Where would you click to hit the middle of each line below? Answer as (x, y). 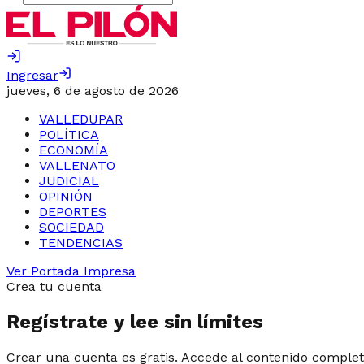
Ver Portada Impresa (71, 271)
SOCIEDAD (71, 227)
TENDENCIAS (81, 243)
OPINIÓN (66, 196)
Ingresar (32, 75)
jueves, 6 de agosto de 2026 (93, 91)
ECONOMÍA (74, 150)
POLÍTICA (69, 134)
